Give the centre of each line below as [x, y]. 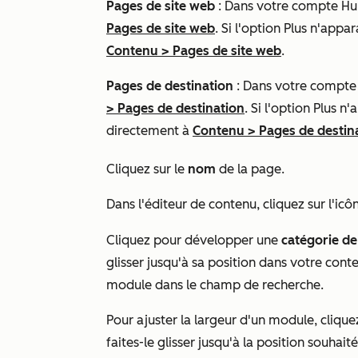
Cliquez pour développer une [194, 240]
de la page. [253, 169]
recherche [291, 285]
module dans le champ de [184, 285]
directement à [149, 131]
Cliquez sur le [147, 169]
